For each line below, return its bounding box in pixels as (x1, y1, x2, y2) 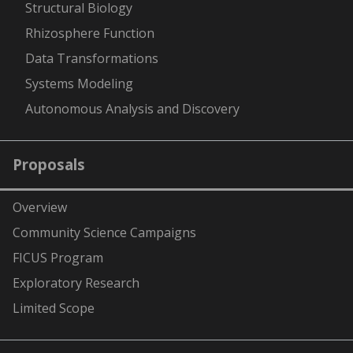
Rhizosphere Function (25, 24, 154, 42)
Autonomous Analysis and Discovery (25, 99, 240, 117)
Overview (13, 199, 67, 217)
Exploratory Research (13, 274, 139, 292)
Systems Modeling (25, 74, 133, 92)
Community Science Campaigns (13, 224, 196, 242)
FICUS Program (13, 249, 103, 267)
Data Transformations (25, 49, 158, 67)
